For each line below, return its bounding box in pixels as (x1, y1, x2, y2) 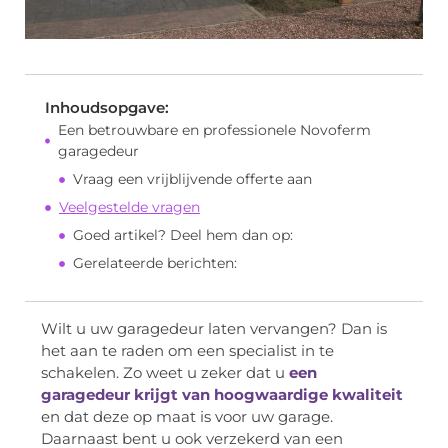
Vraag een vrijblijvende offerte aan (73, 170, 312, 189)
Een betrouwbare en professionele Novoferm (58, 121, 372, 140)
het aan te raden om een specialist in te (41, 341, 334, 361)
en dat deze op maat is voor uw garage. (41, 407, 333, 427)
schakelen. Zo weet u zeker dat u (41, 363, 289, 383)
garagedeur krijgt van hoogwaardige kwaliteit (41, 385, 403, 405)
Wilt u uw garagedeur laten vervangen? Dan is (41, 319, 387, 339)
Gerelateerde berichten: (73, 254, 237, 273)
